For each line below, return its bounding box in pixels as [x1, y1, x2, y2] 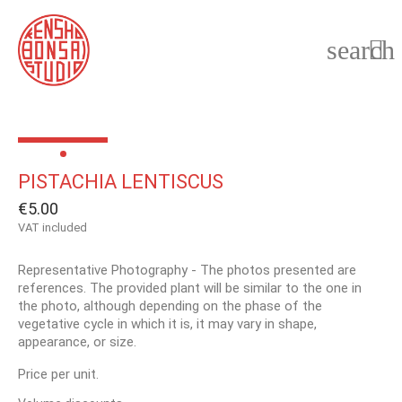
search [327, 35, 395, 65]
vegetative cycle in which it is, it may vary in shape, [18, 316, 317, 332]
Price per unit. [18, 366, 99, 382]
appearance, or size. [18, 334, 136, 350]
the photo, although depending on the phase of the [18, 298, 322, 314]
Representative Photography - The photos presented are [18, 262, 356, 278]
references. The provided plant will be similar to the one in [18, 280, 362, 296]
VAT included [18, 221, 87, 234]
